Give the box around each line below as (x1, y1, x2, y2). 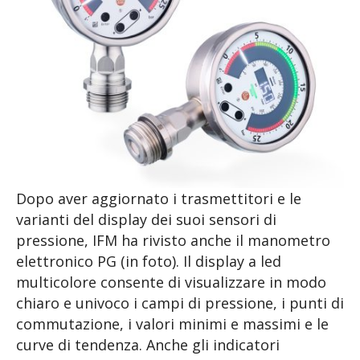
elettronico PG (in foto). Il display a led (16, 252, 281, 272)
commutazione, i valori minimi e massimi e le (16, 314, 329, 334)
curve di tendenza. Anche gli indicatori (16, 335, 280, 355)
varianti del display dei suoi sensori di (16, 210, 276, 230)
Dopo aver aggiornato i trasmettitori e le (16, 189, 301, 209)
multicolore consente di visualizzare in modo (16, 272, 326, 292)
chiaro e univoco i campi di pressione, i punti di (16, 293, 344, 313)
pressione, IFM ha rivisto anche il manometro (16, 231, 330, 251)
